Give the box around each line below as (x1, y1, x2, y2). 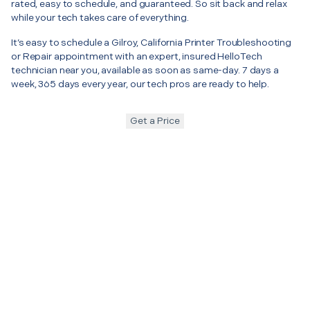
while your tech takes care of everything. (11, 11, 190, 24)
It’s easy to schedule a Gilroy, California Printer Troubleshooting (11, 36, 292, 48)
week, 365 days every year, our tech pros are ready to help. (11, 77, 269, 90)
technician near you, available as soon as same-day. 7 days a (11, 64, 279, 76)
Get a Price (130, 114, 180, 127)
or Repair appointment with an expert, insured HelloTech (11, 50, 262, 62)
